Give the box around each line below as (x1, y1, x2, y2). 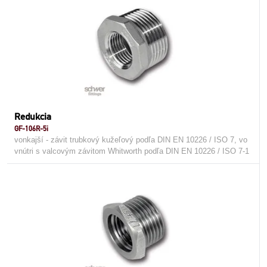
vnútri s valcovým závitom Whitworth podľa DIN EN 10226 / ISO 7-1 (14, 147, 249, 156)
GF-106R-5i (14, 124, 48, 133)
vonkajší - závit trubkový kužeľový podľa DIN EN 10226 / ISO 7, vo (14, 135, 247, 144)
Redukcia (14, 111, 51, 122)
